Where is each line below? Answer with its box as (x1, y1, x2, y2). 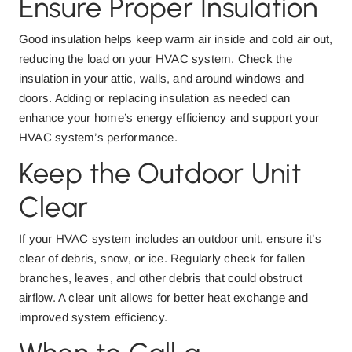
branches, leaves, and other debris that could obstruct (19, 271, 303, 284)
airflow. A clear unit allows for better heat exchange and (19, 291, 308, 304)
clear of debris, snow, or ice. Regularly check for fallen (19, 251, 305, 265)
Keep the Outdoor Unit (19, 156, 301, 190)
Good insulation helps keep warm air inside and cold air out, (19, 32, 333, 46)
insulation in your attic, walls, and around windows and (19, 71, 305, 85)
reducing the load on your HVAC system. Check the (19, 52, 292, 65)
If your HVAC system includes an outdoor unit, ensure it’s (19, 232, 321, 245)
